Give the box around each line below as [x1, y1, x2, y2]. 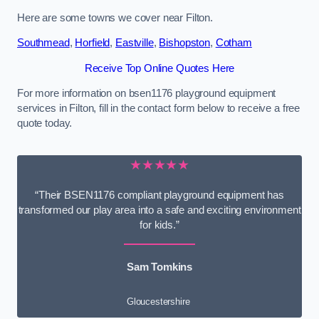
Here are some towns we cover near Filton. [17, 11, 214, 23]
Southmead [17, 37, 70, 49]
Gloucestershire [126, 296, 190, 308]
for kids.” [140, 219, 179, 231]
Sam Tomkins [126, 261, 193, 273]
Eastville [115, 37, 154, 49]
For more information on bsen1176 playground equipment [17, 88, 276, 100]
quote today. [17, 117, 73, 130]
